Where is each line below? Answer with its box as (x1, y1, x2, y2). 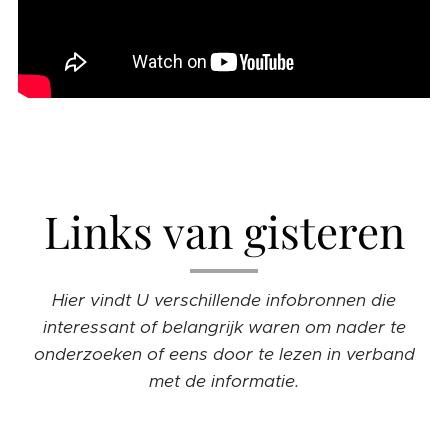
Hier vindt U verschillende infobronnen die (52, 288, 396, 311)
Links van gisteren (43, 200, 405, 260)
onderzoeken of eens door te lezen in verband (33, 342, 415, 365)
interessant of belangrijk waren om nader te (42, 315, 406, 338)
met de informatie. (149, 369, 299, 392)
